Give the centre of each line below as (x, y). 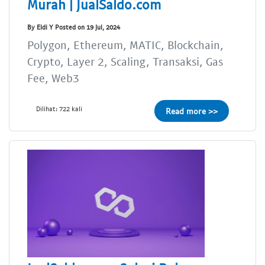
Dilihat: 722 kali (59, 109)
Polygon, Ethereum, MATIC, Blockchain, (125, 45)
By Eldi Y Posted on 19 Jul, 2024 (74, 27)
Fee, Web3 (53, 78)
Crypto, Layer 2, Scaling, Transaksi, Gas (125, 62)
